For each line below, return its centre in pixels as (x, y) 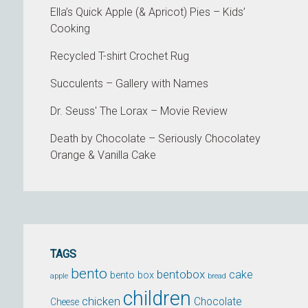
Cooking (70, 29)
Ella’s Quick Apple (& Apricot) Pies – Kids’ (148, 12)
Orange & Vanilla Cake (103, 155)
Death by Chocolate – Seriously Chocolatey (156, 139)
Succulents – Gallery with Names (130, 84)
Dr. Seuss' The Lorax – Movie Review (139, 111)
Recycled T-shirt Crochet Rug (120, 56)
